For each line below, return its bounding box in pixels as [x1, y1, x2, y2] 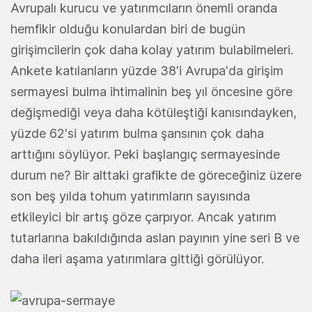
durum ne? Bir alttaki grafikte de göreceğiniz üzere [10, 167, 302, 182]
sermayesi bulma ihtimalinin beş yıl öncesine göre [10, 84, 292, 99]
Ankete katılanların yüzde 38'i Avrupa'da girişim [10, 63, 283, 78]
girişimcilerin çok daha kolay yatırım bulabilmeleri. [10, 42, 293, 57]
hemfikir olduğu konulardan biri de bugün [10, 21, 245, 36]
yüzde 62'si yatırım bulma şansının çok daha [10, 125, 264, 141]
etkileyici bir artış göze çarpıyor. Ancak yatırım [10, 209, 276, 224]
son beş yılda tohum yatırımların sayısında [10, 188, 250, 203]
